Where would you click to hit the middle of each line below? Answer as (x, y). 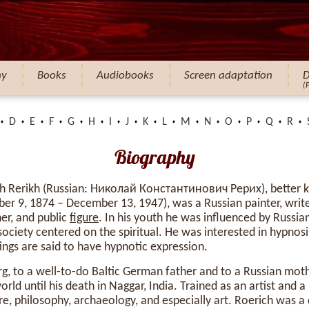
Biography (154, 157)
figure (84, 218)
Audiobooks (125, 76)
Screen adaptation (228, 76)
